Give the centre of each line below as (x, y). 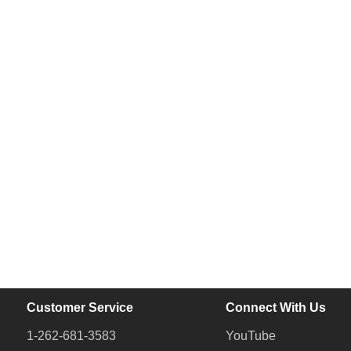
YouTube (251, 336)
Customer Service (80, 308)
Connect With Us (276, 308)
